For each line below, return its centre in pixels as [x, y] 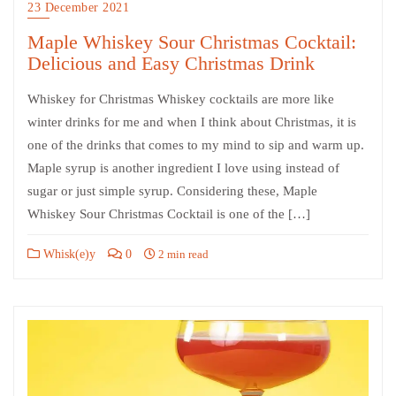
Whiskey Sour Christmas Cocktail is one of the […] [169, 213]
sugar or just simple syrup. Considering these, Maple [172, 190]
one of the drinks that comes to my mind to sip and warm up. [196, 145]
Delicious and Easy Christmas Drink [171, 63]
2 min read [182, 254]
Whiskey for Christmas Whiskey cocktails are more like [181, 99]
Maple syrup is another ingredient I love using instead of [183, 168]
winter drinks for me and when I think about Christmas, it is [192, 122]
